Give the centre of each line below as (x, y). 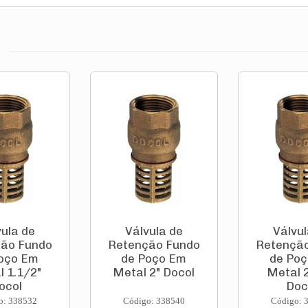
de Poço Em (154, 259)
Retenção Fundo (154, 245)
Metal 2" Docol (154, 273)
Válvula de (154, 231)
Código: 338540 (154, 301)
